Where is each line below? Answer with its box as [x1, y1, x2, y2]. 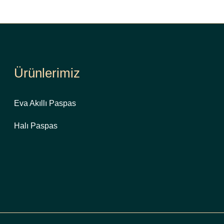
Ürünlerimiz [14, 65, 80, 80]
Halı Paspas [14, 121, 58, 130]
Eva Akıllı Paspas [14, 98, 76, 107]
